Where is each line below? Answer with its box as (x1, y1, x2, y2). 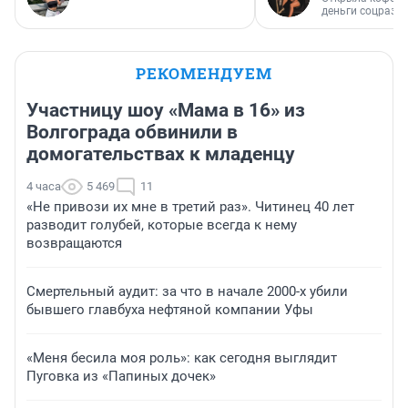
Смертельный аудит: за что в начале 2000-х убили (26, 283, 348, 301)
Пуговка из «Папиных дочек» (26, 368, 216, 385)
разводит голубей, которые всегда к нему (26, 217, 297, 234)
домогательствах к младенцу (26, 143, 295, 166)
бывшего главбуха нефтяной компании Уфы (26, 301, 313, 319)
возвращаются (26, 235, 122, 252)
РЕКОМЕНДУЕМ (136, 63, 272, 85)
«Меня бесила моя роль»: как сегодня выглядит (26, 350, 337, 367)
